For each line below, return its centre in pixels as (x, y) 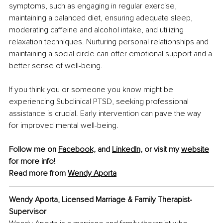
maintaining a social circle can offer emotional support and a (111, 54)
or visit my (162, 150)
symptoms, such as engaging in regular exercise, (94, 6)
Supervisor (28, 212)
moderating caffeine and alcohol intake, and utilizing (97, 30)
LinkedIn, (127, 150)
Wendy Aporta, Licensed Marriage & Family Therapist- (101, 200)
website (195, 150)
